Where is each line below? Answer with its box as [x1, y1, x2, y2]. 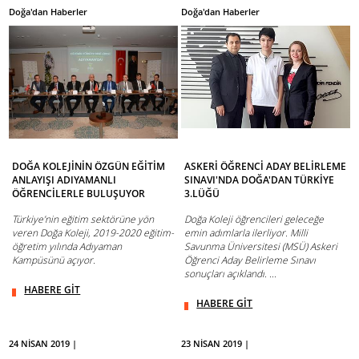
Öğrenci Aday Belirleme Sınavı [184, 253, 317, 268]
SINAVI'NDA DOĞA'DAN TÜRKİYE [184, 173, 335, 188]
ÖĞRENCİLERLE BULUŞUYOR [12, 187, 146, 201]
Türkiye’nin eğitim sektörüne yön [12, 212, 155, 227]
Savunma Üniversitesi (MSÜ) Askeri [184, 240, 338, 254]
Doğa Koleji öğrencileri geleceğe [184, 212, 325, 227]
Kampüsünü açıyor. [12, 253, 96, 268]
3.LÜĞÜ [184, 187, 220, 201]
